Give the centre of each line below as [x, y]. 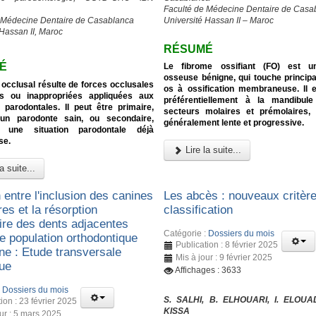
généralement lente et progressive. [234, 123]
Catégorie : [186, 233]
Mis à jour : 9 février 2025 [224, 257]
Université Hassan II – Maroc [219, 20]
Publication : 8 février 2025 [227, 244]
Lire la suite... [212, 150]
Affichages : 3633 [208, 270]
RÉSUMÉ [189, 49]
